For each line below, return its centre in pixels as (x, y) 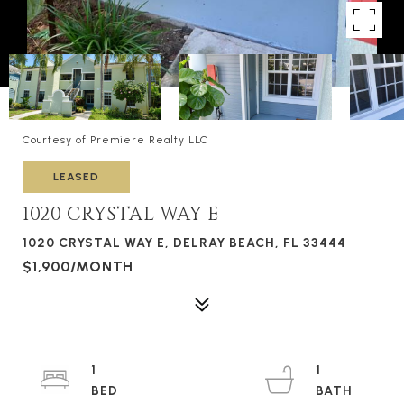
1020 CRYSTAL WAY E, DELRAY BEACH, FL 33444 (184, 243)
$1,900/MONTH (78, 266)
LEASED (76, 177)
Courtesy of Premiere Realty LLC (115, 140)
